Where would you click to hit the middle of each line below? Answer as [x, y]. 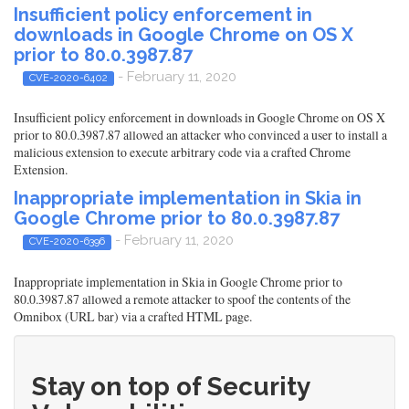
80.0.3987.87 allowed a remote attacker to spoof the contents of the [182, 299]
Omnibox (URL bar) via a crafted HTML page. [133, 316]
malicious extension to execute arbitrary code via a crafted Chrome [182, 152]
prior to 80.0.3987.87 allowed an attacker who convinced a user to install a [200, 135]
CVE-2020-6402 [68, 78]
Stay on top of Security [171, 386]
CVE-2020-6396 [67, 241]
